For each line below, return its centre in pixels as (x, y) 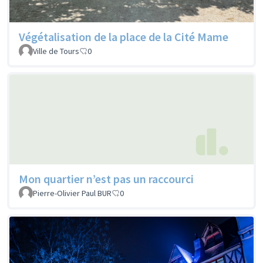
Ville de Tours (56, 51)
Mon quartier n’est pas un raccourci (106, 179)
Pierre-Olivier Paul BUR (72, 193)
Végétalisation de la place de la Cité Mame (124, 36)
